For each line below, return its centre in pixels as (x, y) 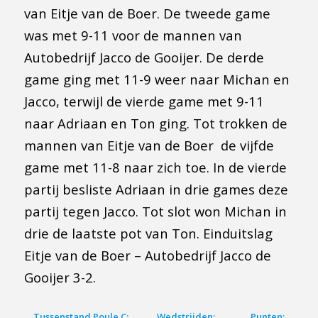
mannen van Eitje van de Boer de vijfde (149, 145)
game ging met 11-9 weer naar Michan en (157, 79)
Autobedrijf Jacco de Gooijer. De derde (144, 57)
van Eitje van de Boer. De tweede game (147, 13)
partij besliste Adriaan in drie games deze (156, 189)
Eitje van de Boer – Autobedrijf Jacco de (147, 255)
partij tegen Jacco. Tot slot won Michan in (155, 211)
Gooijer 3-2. (60, 277)
